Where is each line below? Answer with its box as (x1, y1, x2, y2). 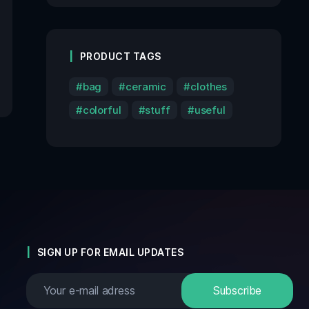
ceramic (126, 79, 167, 93)
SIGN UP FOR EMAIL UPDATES (37, 246, 184, 258)
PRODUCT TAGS (79, 50, 161, 62)
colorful (82, 103, 121, 117)
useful (194, 103, 226, 117)
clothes (190, 79, 228, 93)
